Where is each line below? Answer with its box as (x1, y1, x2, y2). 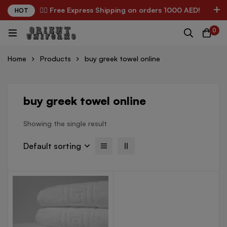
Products (40, 54, 71, 63)
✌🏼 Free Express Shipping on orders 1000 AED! (40, 6, 200, 14)
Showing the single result (23, 119, 107, 128)
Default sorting (23, 141, 81, 151)
